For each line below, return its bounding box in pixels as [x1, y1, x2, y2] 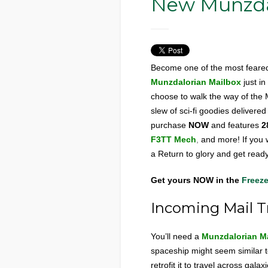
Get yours [151, 175, 191, 185]
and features [209, 120, 261, 130]
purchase [151, 120, 188, 130]
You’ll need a [151, 232, 199, 241]
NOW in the [193, 175, 239, 185]
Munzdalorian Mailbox [151, 77, 241, 87]
